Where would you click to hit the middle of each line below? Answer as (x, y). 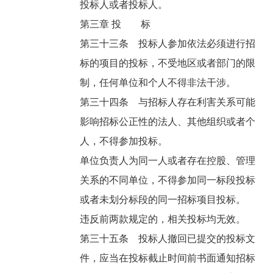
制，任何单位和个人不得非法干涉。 (159, 83)
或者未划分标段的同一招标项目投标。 (164, 200)
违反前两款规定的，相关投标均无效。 (164, 219)
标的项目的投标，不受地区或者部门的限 (168, 63)
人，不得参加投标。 (125, 141)
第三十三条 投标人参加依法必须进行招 (168, 44)
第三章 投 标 (117, 24)
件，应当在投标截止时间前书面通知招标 (168, 258)
